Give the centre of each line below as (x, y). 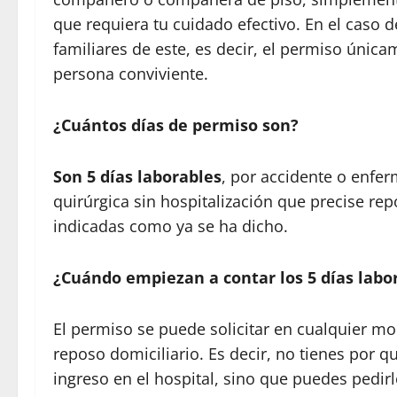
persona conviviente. (131, 73)
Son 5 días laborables (137, 176)
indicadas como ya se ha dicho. (171, 226)
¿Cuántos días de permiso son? (176, 125)
